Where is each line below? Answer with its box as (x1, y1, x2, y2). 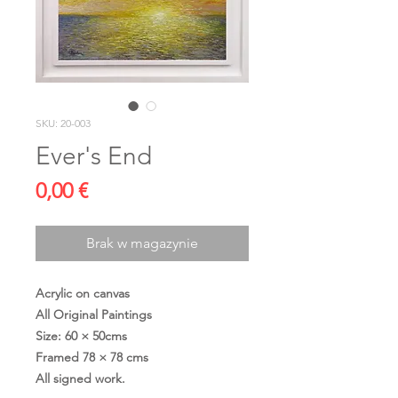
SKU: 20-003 (36, 116, 91, 130)
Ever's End (36, 141, 152, 171)
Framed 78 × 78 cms (36, 349, 148, 365)
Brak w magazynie (86, 235, 198, 251)
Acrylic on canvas (36, 285, 130, 301)
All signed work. (36, 370, 125, 386)
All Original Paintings (36, 306, 152, 322)
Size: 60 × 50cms (36, 328, 127, 344)
